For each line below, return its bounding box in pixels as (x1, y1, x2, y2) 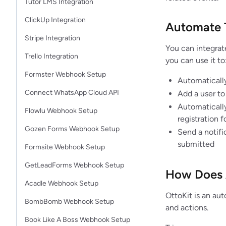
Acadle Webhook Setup (25, 179, 98, 188)
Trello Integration (25, 52, 78, 61)
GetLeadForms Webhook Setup (25, 161, 124, 169)
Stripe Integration (25, 34, 80, 42)
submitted (178, 139, 214, 149)
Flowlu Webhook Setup (25, 106, 97, 115)
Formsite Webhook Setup (25, 143, 105, 151)
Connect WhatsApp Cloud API (25, 88, 119, 97)
